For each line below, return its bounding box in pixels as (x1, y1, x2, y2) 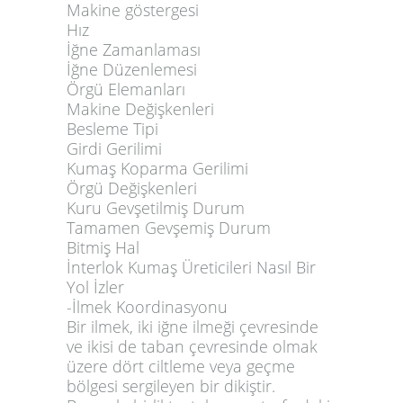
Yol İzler (67, 275, 124, 298)
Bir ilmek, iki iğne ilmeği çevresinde (67, 315, 318, 337)
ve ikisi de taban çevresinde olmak (67, 335, 318, 357)
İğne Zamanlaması (67, 38, 201, 60)
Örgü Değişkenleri (67, 176, 197, 199)
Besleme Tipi (67, 117, 158, 139)
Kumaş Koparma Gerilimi (67, 157, 248, 179)
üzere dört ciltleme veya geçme (67, 354, 295, 377)
